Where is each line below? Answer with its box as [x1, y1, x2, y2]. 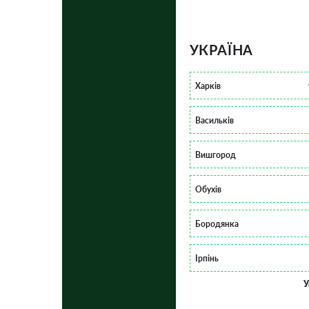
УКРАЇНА [189, 41, 254, 58]
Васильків [195, 114, 234, 126]
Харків [195, 80, 221, 91]
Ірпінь [195, 252, 219, 263]
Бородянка [195, 218, 239, 229]
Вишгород [195, 149, 236, 160]
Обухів [195, 183, 221, 195]
